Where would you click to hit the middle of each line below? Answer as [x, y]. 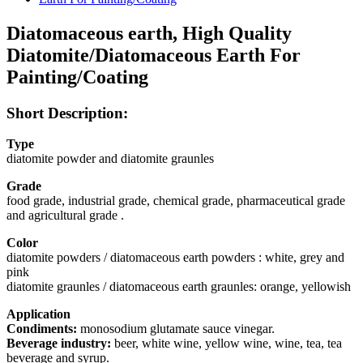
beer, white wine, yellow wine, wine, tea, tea [226, 344]
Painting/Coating [77, 77]
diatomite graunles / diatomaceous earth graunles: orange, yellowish [179, 287]
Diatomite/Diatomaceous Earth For [154, 55]
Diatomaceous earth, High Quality [149, 33]
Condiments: [42, 329]
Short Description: [67, 113]
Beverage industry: [59, 344]
